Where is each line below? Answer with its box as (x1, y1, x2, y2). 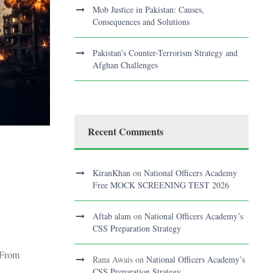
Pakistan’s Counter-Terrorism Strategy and (93, 47, 238, 59)
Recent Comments (88, 124, 163, 139)
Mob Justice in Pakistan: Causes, (93, 4, 204, 16)
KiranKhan (93, 167, 130, 179)
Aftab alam (93, 210, 131, 222)
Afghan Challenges (93, 59, 158, 71)
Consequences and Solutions (93, 16, 190, 28)
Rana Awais (93, 253, 133, 266)
